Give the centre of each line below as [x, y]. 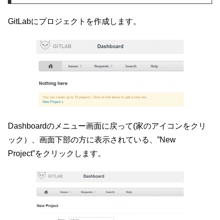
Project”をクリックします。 [57, 153]
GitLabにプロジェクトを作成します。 [74, 22]
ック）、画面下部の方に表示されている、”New [92, 139]
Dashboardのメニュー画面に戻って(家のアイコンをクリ [107, 126]
